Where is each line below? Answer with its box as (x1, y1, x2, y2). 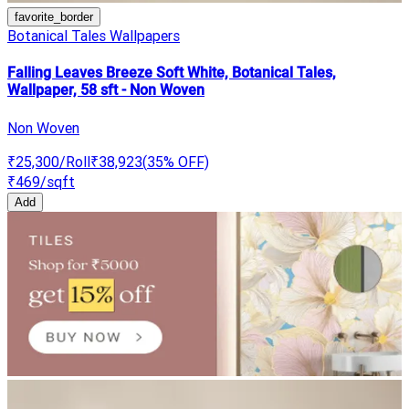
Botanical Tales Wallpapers (7, 26, 180, 46)
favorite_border (15, 10, 93, 25)
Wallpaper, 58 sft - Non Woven (7, 81, 204, 100)
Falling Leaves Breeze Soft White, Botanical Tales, (7, 64, 336, 82)
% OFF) (163, 152, 209, 171)
